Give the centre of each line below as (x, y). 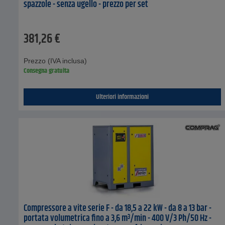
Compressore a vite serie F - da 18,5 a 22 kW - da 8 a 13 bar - (118, 208)
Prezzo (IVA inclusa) (55, 61)
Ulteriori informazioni (123, 97)
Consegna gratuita (46, 71)
